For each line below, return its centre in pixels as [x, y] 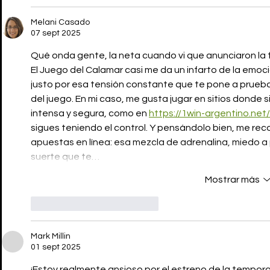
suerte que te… [65, 157]
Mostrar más [232, 180]
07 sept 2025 [56, 33]
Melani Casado [60, 23]
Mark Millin [51, 237]
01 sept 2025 [56, 247]
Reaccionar [135, 203]
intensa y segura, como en [90, 114]
